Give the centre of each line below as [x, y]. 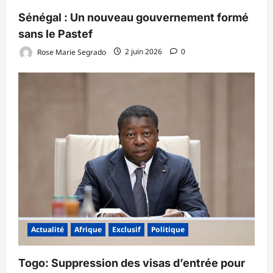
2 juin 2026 [144, 52]
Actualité [48, 229]
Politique [168, 229]
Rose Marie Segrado [71, 52]
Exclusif [126, 229]
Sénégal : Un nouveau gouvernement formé [133, 17]
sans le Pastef [55, 34]
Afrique [88, 229]
